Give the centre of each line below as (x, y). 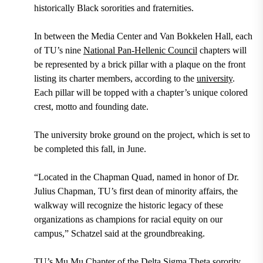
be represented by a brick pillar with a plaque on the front (139, 65)
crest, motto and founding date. (92, 107)
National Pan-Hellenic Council (140, 50)
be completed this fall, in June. (91, 149)
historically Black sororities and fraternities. (114, 8)
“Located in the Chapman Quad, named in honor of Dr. (136, 177)
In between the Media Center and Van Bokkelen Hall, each (143, 36)
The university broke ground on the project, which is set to (142, 135)
